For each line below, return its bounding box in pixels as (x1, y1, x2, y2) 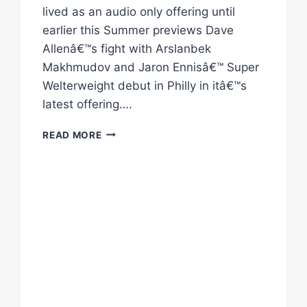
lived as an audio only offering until (42, 4, 236, 19)
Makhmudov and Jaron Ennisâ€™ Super (42, 60, 260, 74)
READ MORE (42, 129, 102, 140)
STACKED (101, 125, 149, 137)
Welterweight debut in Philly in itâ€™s (42, 78, 247, 93)
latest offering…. (42, 97, 133, 111)
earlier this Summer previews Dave (42, 23, 234, 37)
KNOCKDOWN (101, 154, 170, 166)
